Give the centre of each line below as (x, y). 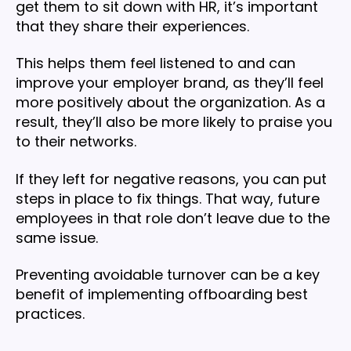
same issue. (57, 237)
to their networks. (76, 142)
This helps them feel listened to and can (156, 63)
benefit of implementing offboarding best (162, 295)
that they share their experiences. (132, 26)
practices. (50, 314)
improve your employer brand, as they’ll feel (170, 83)
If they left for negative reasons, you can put (171, 179)
